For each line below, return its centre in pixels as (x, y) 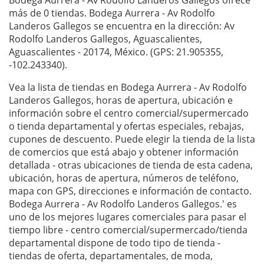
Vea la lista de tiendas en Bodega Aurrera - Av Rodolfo (128, 88)
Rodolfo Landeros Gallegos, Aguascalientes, (105, 39)
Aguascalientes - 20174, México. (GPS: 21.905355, (116, 52)
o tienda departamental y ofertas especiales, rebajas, (126, 126)
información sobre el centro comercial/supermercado (129, 113)
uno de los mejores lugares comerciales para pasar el (128, 217)
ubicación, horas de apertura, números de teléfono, (124, 178)
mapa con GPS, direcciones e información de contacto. (130, 191)
